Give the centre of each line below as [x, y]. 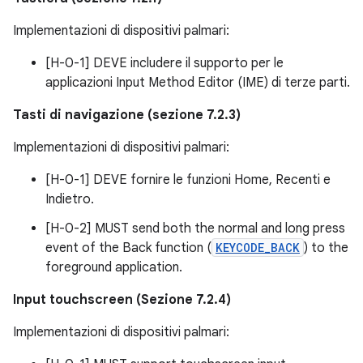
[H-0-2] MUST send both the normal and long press [195, 229]
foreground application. [114, 268]
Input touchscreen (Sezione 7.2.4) [122, 300]
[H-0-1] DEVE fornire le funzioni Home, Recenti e [188, 180]
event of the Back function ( [128, 248]
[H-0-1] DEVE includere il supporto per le [164, 64]
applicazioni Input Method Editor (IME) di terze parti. [198, 83]
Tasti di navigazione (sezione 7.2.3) [127, 115]
